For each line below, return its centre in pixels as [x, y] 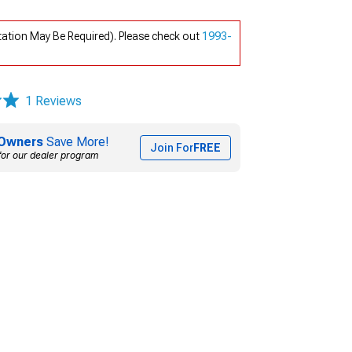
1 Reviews [53, 101]
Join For [172, 148]
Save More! [76, 142]
